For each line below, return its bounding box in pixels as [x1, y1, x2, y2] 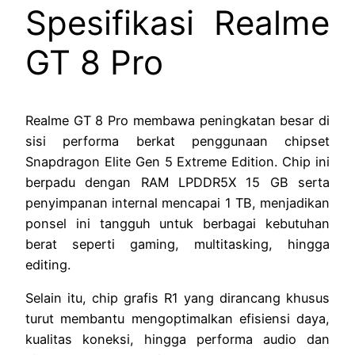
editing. [25, 257, 71, 273]
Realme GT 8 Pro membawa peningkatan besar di [25, 113, 330, 129]
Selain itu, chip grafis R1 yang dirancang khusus [25, 290, 330, 307]
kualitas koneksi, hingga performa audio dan [25, 331, 330, 348]
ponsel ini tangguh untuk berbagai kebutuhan [25, 216, 330, 232]
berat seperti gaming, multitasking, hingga [25, 236, 330, 253]
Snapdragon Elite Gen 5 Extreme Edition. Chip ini [25, 154, 330, 170]
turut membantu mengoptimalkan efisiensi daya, [25, 311, 330, 327]
